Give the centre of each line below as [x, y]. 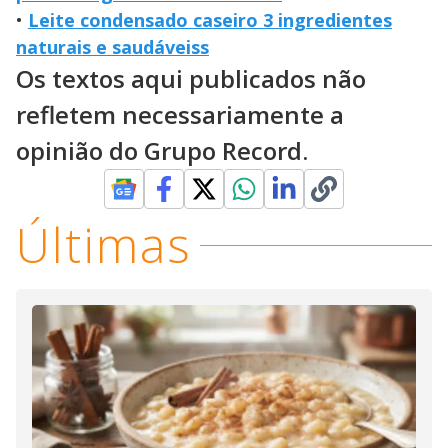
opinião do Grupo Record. [162, 151]
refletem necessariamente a [180, 115]
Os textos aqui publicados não [191, 79]
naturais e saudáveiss [112, 47]
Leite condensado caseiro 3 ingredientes [210, 20]
